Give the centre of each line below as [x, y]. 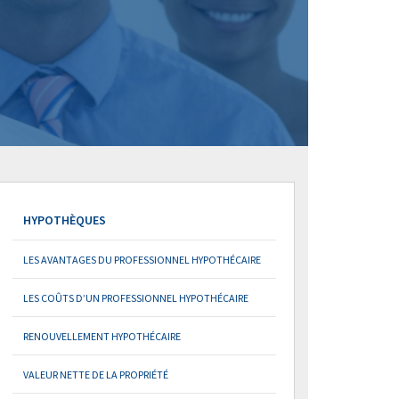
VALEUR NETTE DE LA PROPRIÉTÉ [95, 375]
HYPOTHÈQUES [64, 220]
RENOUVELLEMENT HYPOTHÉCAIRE [102, 336]
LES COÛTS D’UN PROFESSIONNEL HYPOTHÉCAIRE [135, 298]
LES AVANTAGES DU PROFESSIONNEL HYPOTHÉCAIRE [142, 260]
